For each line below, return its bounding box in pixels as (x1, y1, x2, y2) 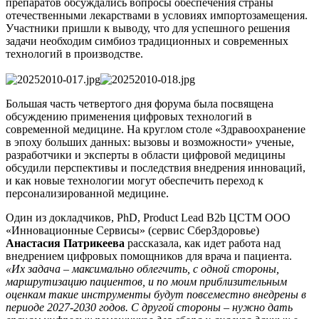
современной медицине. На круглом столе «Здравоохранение (6, 122, 305, 135)
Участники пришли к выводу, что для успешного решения (6, 21, 290, 34)
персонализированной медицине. (6, 187, 169, 199)
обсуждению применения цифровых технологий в (6, 110, 252, 122)
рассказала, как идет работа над (125, 236, 281, 249)
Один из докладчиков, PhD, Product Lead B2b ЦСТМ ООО (6, 211, 291, 224)
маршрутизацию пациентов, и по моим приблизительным (6, 275, 287, 288)
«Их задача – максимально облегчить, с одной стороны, (6, 262, 279, 275)
